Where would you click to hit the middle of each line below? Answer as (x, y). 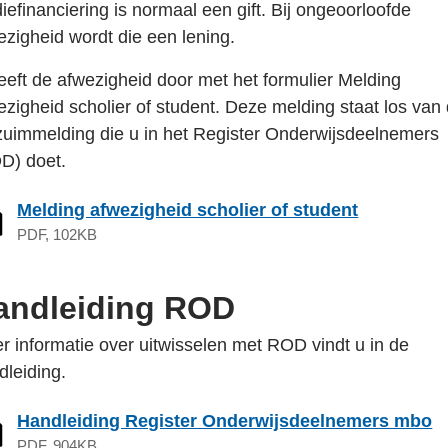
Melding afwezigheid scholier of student (188, 210)
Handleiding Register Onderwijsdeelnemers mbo (225, 421)
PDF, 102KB (57, 234)
